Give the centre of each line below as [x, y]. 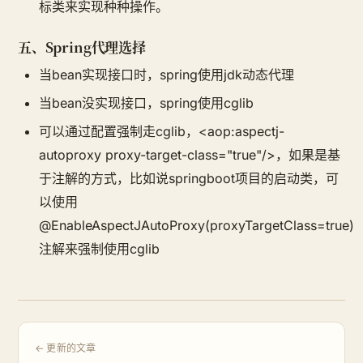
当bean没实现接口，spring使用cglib [146, 103]
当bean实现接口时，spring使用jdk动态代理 [167, 75]
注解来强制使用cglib [99, 249]
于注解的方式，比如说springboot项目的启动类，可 [189, 179]
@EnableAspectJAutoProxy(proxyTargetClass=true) [196, 226]
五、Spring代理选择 [82, 47]
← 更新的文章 [66, 348]
